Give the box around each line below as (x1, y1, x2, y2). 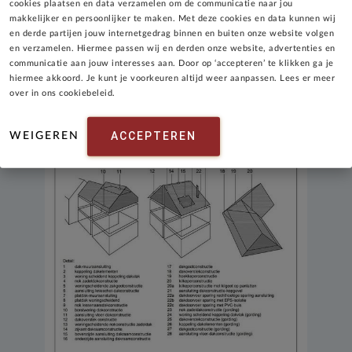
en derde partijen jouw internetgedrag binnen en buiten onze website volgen (9, 29, 334, 38)
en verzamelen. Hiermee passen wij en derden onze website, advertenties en (9, 44, 335, 53)
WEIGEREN (9, 130, 79, 141)
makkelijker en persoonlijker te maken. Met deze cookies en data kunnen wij (9, 14, 335, 23)
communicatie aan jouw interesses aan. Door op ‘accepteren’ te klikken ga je (9, 59, 334, 68)
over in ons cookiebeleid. (9, 89, 115, 97)
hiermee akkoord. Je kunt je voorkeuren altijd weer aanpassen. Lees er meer (9, 74, 335, 82)
